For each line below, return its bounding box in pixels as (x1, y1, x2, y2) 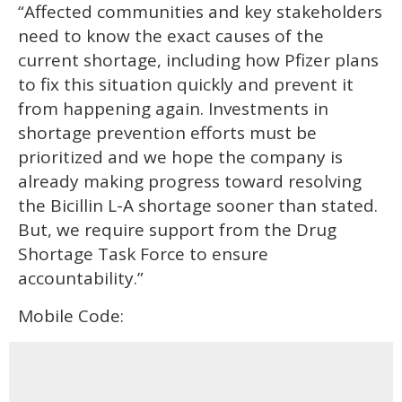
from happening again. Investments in (18, 96, 328, 120)
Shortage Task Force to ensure (18, 241, 268, 266)
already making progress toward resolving (18, 169, 362, 193)
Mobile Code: (18, 303, 124, 328)
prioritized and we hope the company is (18, 144, 343, 169)
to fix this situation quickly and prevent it (18, 72, 354, 96)
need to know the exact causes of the (18, 23, 324, 48)
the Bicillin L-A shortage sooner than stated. (18, 193, 378, 217)
